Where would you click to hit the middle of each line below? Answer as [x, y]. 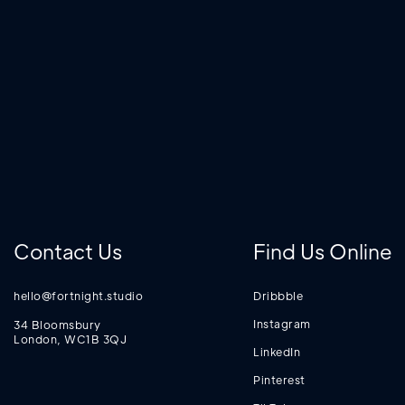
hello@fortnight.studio [78, 295]
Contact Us [68, 250]
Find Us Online [322, 250]
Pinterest [279, 379]
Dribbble [278, 295]
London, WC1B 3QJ [70, 339]
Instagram [282, 323]
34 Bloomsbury [57, 324]
